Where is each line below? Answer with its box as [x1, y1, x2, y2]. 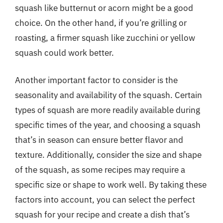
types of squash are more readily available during [15, 105, 200, 115]
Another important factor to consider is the [15, 75, 178, 86]
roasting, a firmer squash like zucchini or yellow [15, 32, 195, 43]
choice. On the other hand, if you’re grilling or [15, 17, 187, 28]
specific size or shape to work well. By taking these [15, 179, 207, 190]
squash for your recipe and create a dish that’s [15, 209, 190, 220]
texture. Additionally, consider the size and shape [15, 149, 202, 160]
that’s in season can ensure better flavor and [15, 134, 183, 145]
